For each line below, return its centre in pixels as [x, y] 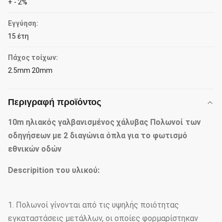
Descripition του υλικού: [54, 170]
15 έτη [18, 36]
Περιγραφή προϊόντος [55, 102]
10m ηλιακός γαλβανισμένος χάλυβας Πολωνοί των [104, 122]
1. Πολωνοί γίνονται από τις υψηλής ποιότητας [93, 205]
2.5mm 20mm [30, 70]
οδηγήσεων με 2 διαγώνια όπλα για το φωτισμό [98, 136]
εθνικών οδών [35, 149]
